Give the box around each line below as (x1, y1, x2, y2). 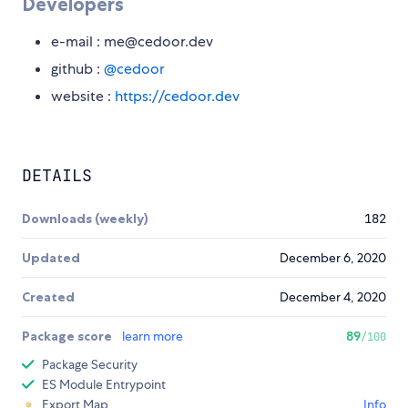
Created (22, 288, 75, 305)
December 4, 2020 (280, 288, 386, 305)
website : (51, 86, 115, 106)
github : (51, 58, 104, 78)
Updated (22, 249, 80, 266)
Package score (22, 327, 115, 344)
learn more (122, 327, 183, 344)
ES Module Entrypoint (42, 375, 166, 393)
